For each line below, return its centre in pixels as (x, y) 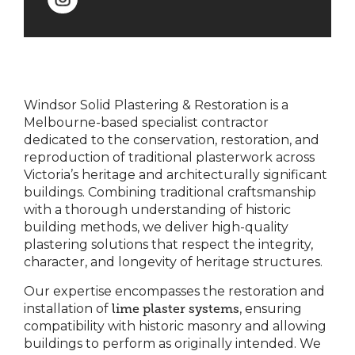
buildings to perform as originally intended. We (172, 344)
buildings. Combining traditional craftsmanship (170, 193)
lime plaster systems (176, 309)
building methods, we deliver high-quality (156, 227)
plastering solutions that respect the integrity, (168, 245)
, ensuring (271, 309)
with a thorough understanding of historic (157, 210)
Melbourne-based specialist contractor (146, 123)
